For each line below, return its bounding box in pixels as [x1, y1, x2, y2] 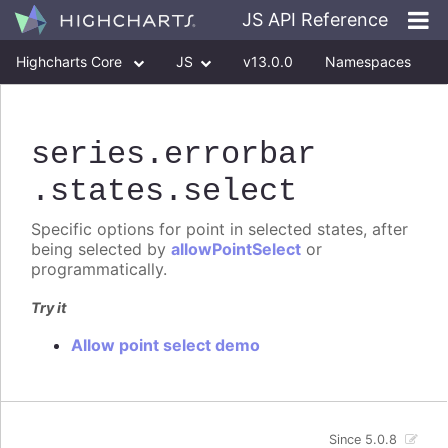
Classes [16, 97, 66, 114]
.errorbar [145, 136, 316, 174]
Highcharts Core [16, 53, 126, 70]
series [31, 136, 145, 174]
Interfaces [98, 97, 164, 114]
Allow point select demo [71, 334, 260, 355]
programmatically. [31, 259, 167, 280]
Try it [31, 298, 67, 316]
